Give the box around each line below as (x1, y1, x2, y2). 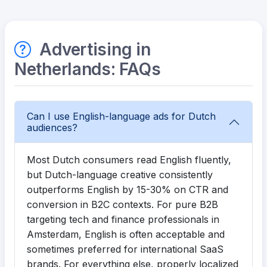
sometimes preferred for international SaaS (27, 243, 223, 256)
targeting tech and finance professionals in (27, 213, 219, 226)
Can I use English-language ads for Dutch (27, 110, 216, 123)
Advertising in (35, 39, 151, 60)
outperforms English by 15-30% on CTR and (27, 184, 228, 196)
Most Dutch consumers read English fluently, (27, 154, 231, 166)
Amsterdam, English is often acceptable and (27, 228, 225, 241)
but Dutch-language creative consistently (27, 169, 213, 181)
